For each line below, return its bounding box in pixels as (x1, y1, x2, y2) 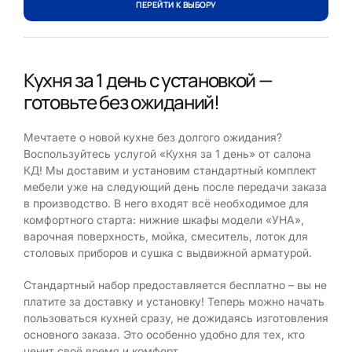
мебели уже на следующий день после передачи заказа (24, 179, 327, 193)
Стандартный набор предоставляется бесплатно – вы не (24, 277, 327, 291)
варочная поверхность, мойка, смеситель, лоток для (24, 229, 308, 243)
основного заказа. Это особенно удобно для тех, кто (24, 327, 305, 341)
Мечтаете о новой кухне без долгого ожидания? (24, 130, 282, 144)
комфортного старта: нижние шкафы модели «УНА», (24, 212, 304, 226)
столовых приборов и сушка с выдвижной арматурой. (24, 245, 312, 259)
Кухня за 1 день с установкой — (24, 66, 273, 93)
